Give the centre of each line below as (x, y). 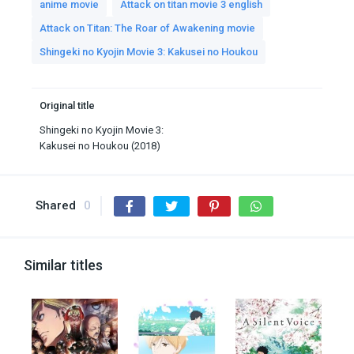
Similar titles (63, 265)
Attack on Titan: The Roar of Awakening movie (147, 28)
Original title (67, 106)
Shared (56, 206)
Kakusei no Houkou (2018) (100, 146)
